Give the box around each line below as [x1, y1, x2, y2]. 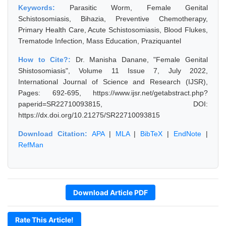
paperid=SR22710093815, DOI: [18, 100, 208, 108]
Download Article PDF [73, 188, 148, 197]
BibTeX [140, 130, 163, 138]
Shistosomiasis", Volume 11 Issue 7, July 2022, [18, 67, 208, 75]
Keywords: [18, 4, 70, 12]
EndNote [174, 130, 202, 138]
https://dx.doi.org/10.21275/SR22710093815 [18, 111, 160, 119]
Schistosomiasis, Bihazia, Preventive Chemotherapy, [18, 15, 208, 23]
